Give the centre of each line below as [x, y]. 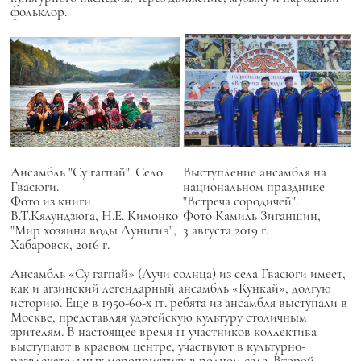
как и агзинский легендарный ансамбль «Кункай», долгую [170, 288]
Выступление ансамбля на [254, 172]
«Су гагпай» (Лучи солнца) [143, 274]
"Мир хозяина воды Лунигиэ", [93, 230]
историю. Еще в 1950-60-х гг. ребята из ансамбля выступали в [178, 303]
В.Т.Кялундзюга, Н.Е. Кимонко [94, 215]
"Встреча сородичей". [240, 201]
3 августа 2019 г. [225, 230]
